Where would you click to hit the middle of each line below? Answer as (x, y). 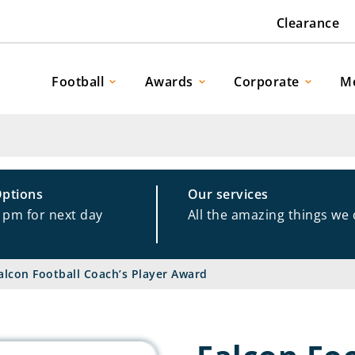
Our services (228, 194)
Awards (169, 81)
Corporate (267, 81)
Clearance (308, 23)
